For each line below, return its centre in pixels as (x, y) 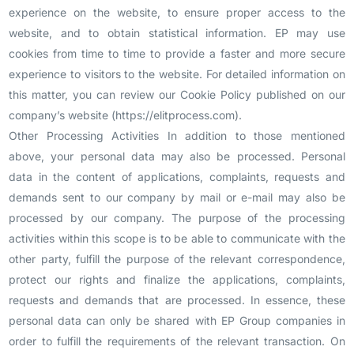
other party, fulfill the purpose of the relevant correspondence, (177, 259)
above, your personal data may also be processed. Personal (177, 156)
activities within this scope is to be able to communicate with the (177, 238)
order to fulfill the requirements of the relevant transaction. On (177, 341)
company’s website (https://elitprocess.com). (126, 115)
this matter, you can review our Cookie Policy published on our (177, 94)
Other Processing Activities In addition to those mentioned (177, 136)
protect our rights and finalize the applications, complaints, (177, 279)
